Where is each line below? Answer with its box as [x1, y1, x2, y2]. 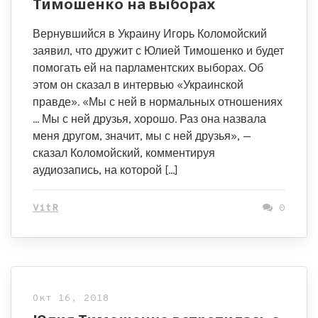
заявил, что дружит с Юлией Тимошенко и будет [33, 44, 284, 57]
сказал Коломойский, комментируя [33, 146, 215, 160]
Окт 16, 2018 [33, 292, 109, 305]
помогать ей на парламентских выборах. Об [33, 61, 263, 75]
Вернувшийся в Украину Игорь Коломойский [33, 27, 267, 40]
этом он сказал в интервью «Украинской [33, 78, 243, 92]
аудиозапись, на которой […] [33, 163, 178, 177]
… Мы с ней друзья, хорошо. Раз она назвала [33, 112, 266, 126]
